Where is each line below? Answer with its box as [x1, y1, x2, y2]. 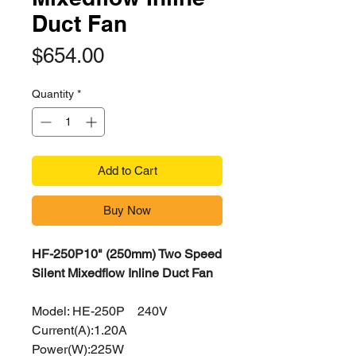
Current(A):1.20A [32, 323, 127, 338]
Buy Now [103, 203, 151, 217]
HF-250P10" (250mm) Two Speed [32, 246, 222, 261]
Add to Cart [97, 164, 157, 177]
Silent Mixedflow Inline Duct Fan [32, 265, 213, 281]
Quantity [32, 87, 74, 100]
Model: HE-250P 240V [32, 304, 168, 319]
